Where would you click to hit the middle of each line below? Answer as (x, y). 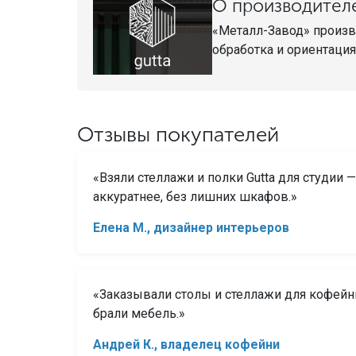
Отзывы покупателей (178, 135)
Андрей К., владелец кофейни (186, 344)
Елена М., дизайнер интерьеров (191, 227)
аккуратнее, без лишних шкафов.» (195, 196)
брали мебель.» (139, 313)
